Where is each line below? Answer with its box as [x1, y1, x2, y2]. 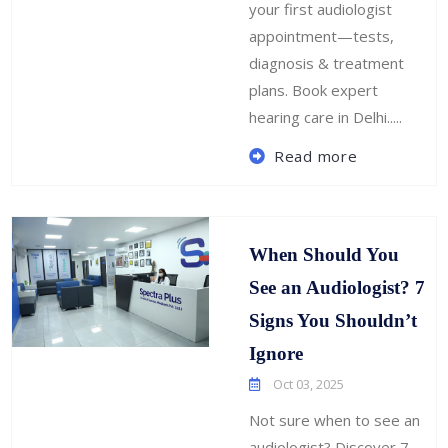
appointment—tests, [249, 25, 395, 46]
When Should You [249, 243, 400, 265]
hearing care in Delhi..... [249, 106, 403, 127]
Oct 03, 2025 [270, 374, 345, 393]
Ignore [249, 342, 304, 364]
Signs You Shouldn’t [249, 309, 418, 331]
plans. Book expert [249, 79, 379, 100]
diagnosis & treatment [249, 52, 405, 73]
